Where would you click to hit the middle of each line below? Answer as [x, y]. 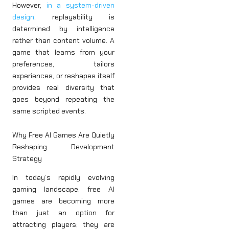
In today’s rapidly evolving [63, 178]
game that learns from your [63, 52]
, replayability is [74, 17]
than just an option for [63, 213]
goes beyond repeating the [63, 99]
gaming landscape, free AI [63, 189]
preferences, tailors [63, 64]
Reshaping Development [63, 147]
